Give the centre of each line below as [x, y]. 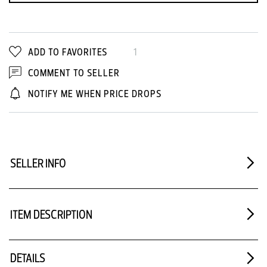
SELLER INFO [38, 163]
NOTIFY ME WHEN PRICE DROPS [95, 93]
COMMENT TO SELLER [73, 72]
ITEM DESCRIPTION [51, 214]
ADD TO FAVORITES [68, 51]
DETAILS [28, 258]
